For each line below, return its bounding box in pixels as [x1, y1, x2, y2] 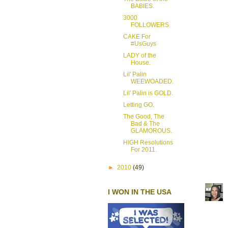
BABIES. [130, 2, 154, 10]
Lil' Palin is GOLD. [123, 89, 173, 97]
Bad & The [130, 120, 160, 127]
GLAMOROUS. [130, 127, 172, 134]
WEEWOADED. [130, 77, 174, 85]
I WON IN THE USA [108, 187, 172, 196]
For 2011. [130, 146, 157, 153]
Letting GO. [123, 101, 154, 108]
